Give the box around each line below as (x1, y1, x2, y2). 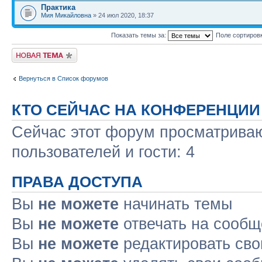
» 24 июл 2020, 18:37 (91, 12, 154, 19)
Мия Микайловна (41, 12, 91, 19)
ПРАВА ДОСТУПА (12, 174, 143, 190)
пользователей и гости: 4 (12, 143, 195, 161)
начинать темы (119, 195, 232, 213)
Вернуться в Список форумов (19, 74, 108, 82)
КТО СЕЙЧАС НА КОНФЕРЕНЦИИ (12, 102, 260, 118)
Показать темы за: (111, 31, 168, 39)
